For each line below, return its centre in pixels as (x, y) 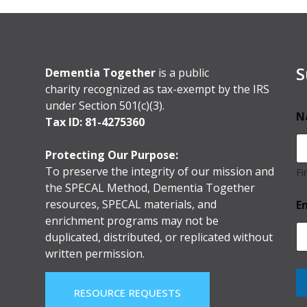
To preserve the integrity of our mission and (159, 171)
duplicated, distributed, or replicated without (159, 237)
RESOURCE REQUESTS (127, 293)
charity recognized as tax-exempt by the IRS (157, 89)
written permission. (95, 254)
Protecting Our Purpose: (111, 155)
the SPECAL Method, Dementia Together (150, 188)
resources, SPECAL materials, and (131, 204)
